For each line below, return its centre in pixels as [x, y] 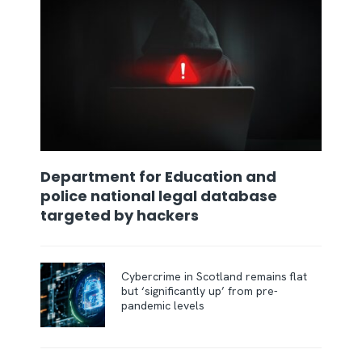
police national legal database [159, 196]
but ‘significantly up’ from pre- [200, 291]
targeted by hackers [121, 216]
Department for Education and [158, 177]
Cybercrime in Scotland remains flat [214, 277]
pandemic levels [164, 306]
